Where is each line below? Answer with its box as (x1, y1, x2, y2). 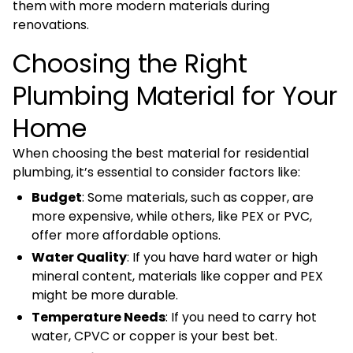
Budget (32, 188, 82, 207)
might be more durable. (32, 286, 178, 305)
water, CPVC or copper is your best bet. (32, 327, 277, 346)
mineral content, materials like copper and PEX (32, 267, 323, 286)
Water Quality (32, 248, 127, 267)
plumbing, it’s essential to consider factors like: (13, 163, 300, 182)
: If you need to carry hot (165, 308, 317, 327)
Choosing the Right (13, 46, 248, 82)
